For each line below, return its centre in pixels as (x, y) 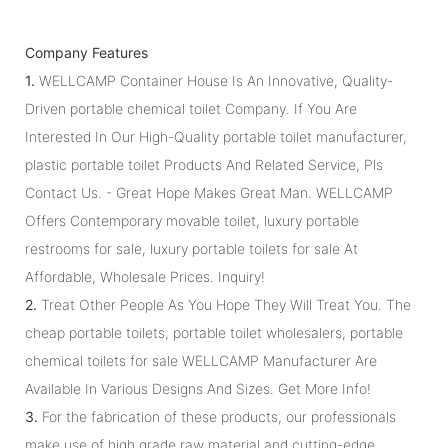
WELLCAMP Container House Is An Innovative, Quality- (214, 80)
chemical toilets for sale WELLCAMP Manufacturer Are (201, 360)
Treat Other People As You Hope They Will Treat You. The (224, 304)
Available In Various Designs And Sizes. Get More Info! (198, 388)
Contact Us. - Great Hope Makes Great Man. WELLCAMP (209, 192)
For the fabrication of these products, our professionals (217, 416)
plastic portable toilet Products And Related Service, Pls (204, 164)
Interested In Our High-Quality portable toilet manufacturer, (216, 136)
